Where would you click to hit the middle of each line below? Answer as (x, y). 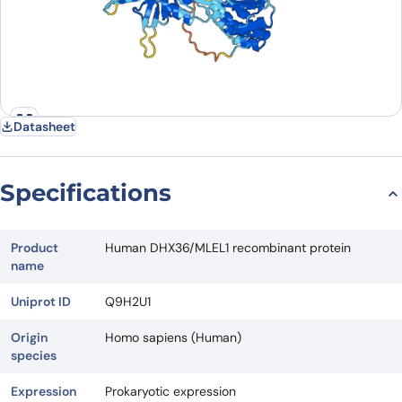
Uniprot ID (41, 302)
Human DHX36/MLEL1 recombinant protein (228, 248)
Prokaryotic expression (170, 392)
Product (35, 248)
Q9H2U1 (128, 302)
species (34, 356)
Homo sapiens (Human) (173, 338)
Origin (29, 338)
